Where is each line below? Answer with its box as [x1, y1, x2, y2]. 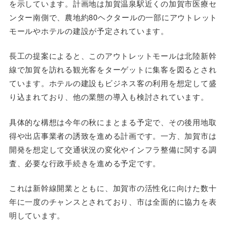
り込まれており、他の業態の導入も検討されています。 [9, 91, 209, 102]
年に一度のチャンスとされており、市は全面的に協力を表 [9, 196, 217, 207]
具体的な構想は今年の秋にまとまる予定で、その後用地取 [9, 116, 217, 127]
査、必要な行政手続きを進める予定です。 [9, 157, 161, 168]
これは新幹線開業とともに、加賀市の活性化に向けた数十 [9, 182, 217, 194]
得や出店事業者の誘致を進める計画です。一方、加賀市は [9, 130, 217, 141]
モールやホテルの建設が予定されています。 [9, 25, 169, 36]
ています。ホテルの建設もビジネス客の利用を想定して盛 [9, 78, 217, 89]
